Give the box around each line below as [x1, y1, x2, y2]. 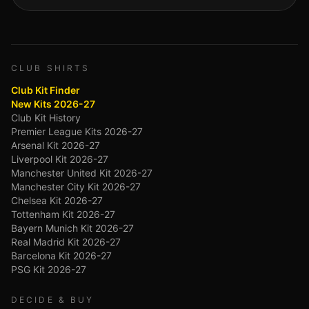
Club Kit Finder [11, 84, 80, 96]
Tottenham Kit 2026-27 [11, 208, 115, 220]
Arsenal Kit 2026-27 [11, 139, 100, 151]
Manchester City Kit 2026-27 [11, 181, 141, 192]
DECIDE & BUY [11, 295, 94, 305]
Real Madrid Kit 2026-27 [11, 236, 121, 248]
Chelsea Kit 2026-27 [11, 195, 103, 206]
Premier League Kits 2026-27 [11, 126, 143, 137]
